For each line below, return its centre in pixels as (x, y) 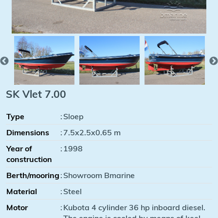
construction (29, 159)
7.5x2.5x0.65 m (92, 132)
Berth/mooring (33, 175)
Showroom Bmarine (99, 175)
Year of (19, 148)
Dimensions (28, 132)
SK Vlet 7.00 (36, 94)
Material (22, 191)
